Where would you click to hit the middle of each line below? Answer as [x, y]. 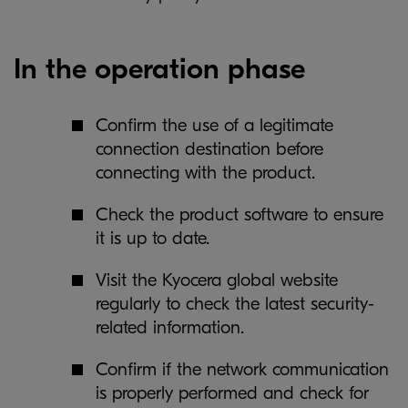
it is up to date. [153, 238]
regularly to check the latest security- [235, 304]
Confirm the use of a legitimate [214, 125]
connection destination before [209, 149]
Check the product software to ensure [240, 214]
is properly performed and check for [232, 393]
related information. [170, 327]
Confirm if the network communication [242, 369]
